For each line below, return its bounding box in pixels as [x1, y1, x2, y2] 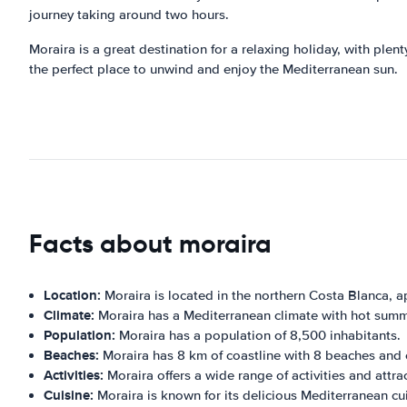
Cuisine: [44, 384, 94, 405]
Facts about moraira [29, 227, 272, 260]
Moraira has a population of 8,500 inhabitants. [115, 326, 401, 343]
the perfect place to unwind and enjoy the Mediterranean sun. [29, 60, 398, 77]
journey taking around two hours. [29, 5, 229, 23]
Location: [44, 284, 101, 305]
